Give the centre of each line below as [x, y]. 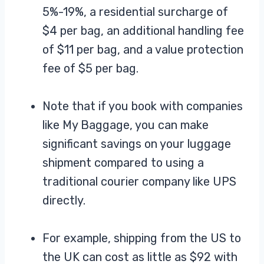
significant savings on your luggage [137, 144]
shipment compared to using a [123, 163]
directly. [64, 201]
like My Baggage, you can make [126, 125]
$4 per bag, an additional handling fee [143, 31]
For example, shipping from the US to [142, 238]
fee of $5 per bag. [90, 69]
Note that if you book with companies [143, 106]
